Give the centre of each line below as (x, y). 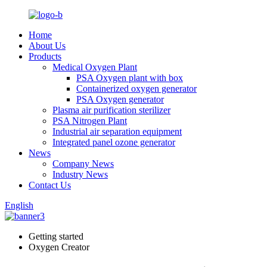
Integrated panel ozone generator (114, 142)
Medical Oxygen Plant (95, 67)
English (19, 205)
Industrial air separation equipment (117, 131)
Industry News (80, 174)
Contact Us (50, 185)
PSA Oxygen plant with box (130, 78)
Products (45, 56)
